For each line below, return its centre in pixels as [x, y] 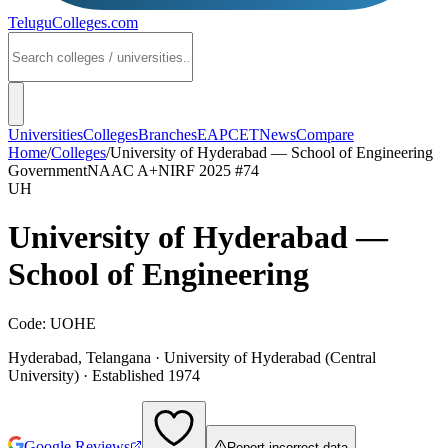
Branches [167, 134]
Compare [325, 134]
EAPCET [228, 134]
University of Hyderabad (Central [270, 357]
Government [47, 170]
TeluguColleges [57, 22]
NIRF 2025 [196, 170]
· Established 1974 [139, 375]
